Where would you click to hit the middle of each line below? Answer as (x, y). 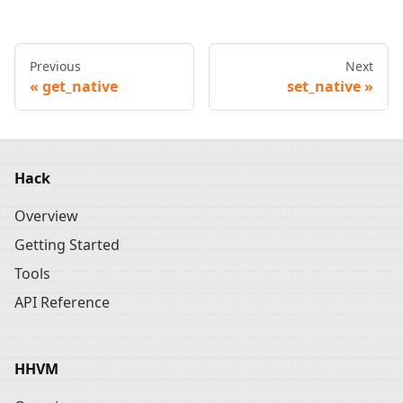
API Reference (62, 303)
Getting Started (67, 245)
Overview (46, 216)
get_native (80, 87)
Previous (55, 67)
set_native (324, 87)
